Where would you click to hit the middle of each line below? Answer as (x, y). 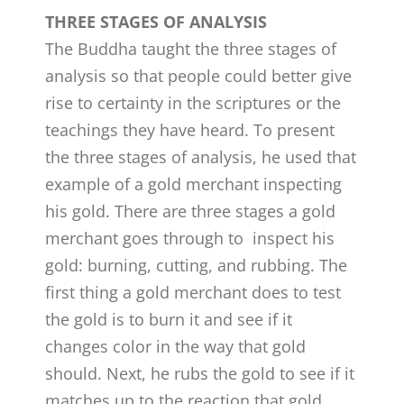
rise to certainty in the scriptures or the (193, 102)
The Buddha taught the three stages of (191, 48)
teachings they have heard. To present (190, 129)
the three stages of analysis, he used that (201, 156)
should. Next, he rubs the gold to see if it (200, 373)
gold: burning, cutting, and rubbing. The (197, 265)
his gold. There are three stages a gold (191, 211)
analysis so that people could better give (199, 75)
